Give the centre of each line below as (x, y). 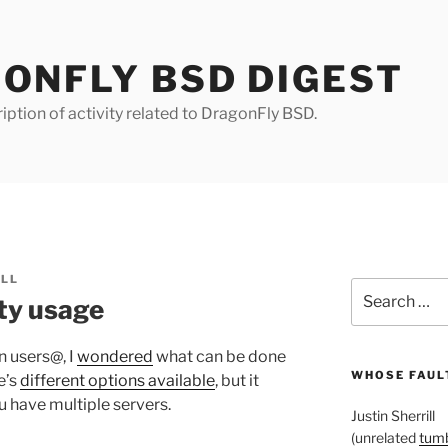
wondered (115, 356)
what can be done (219, 356)
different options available (117, 380)
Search (373, 287)
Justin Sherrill (392, 416)
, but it (237, 380)
